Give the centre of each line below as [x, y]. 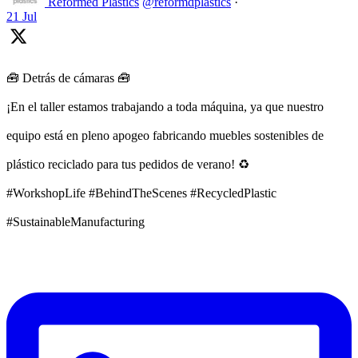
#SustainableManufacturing [76, 222]
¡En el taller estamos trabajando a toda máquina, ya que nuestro [165, 107]
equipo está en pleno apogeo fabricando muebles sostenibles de [165, 136]
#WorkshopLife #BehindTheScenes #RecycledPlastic [141, 193]
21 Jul [22, 17]
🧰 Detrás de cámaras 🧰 [68, 78]
